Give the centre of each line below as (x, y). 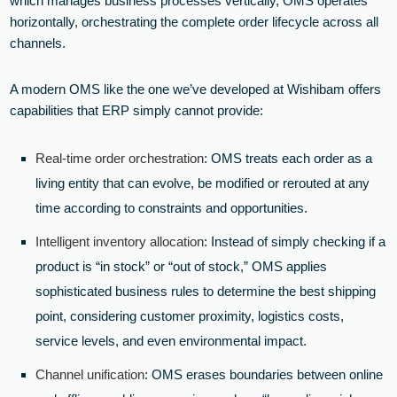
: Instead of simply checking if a (295, 242)
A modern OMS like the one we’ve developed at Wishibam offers (196, 90)
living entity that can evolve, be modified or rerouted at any (203, 183)
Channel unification (90, 375)
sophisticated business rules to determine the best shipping (206, 292)
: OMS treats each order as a (288, 159)
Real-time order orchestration (120, 159)
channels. (38, 43)
